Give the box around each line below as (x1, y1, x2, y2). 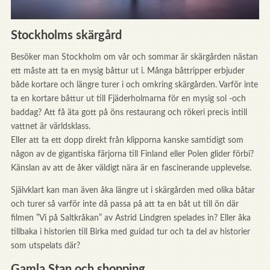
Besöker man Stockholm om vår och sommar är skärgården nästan (10, 53, 258, 62)
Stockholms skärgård (10, 30, 122, 42)
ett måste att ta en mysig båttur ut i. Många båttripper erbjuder (10, 67, 245, 76)
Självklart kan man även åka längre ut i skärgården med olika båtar (10, 186, 255, 195)
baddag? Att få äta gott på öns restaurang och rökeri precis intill (10, 108, 247, 118)
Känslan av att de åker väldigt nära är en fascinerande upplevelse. (10, 164, 251, 173)
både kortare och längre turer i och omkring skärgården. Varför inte (10, 81, 258, 90)
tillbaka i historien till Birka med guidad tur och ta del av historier (10, 228, 250, 237)
